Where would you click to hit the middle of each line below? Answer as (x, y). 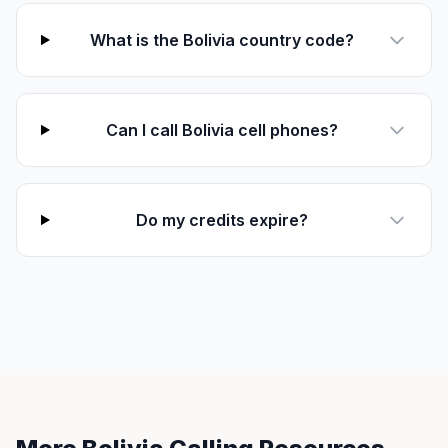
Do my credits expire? (222, 220)
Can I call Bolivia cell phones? (222, 130)
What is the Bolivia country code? (222, 40)
